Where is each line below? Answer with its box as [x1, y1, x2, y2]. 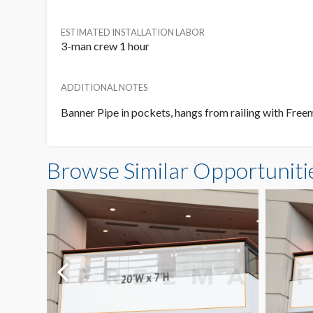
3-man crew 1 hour [61, 39, 150, 53]
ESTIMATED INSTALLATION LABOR [61, 27, 205, 38]
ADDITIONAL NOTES [61, 82, 147, 94]
